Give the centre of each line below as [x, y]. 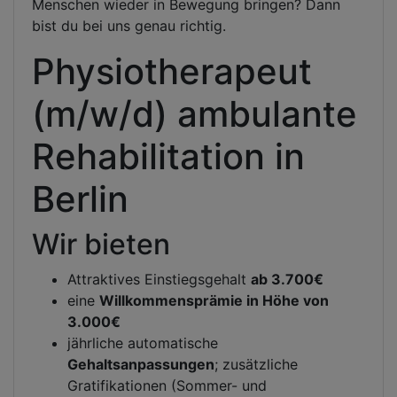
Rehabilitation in [168, 156]
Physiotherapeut [172, 71]
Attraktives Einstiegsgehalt [159, 279]
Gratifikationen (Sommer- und [167, 385]
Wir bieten [101, 244]
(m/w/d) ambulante [195, 114]
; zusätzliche [256, 364]
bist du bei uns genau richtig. [129, 26]
